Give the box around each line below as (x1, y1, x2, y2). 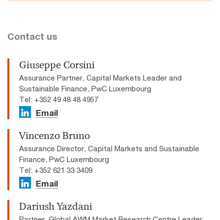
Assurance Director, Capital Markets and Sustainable (19, 144, 199, 153)
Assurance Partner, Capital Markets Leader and (19, 73, 182, 82)
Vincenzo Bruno (19, 129, 90, 142)
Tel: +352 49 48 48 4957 (19, 95, 98, 104)
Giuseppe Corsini (19, 58, 95, 72)
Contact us (7, 31, 57, 42)
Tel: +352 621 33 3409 (19, 165, 92, 175)
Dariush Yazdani (19, 200, 92, 213)
